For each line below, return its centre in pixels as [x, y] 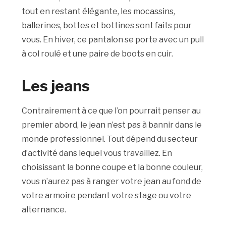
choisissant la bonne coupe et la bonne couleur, [112, 167]
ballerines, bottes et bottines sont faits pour [107, 26]
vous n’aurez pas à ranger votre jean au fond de [112, 182]
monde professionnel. [64, 139]
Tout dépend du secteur [152, 139]
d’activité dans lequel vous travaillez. [91, 153]
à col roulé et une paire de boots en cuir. [98, 54]
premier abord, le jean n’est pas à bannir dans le [112, 125]
